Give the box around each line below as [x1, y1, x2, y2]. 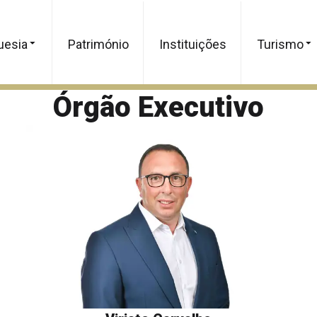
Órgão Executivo [53, 91, 264, 124]
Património [67, 37, 129, 52]
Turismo [256, 37, 304, 52]
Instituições [158, 37, 226, 52]
